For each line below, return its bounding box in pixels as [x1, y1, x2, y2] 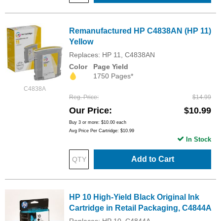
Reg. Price [69, 93, 97, 101]
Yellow [69, 37, 93, 46]
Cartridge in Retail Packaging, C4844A [69, 203, 212, 212]
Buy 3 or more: [69, 119, 101, 125]
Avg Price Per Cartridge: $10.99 [69, 128, 134, 133]
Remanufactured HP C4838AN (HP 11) [69, 26, 211, 35]
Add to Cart [131, 154, 174, 163]
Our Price [69, 105, 109, 115]
